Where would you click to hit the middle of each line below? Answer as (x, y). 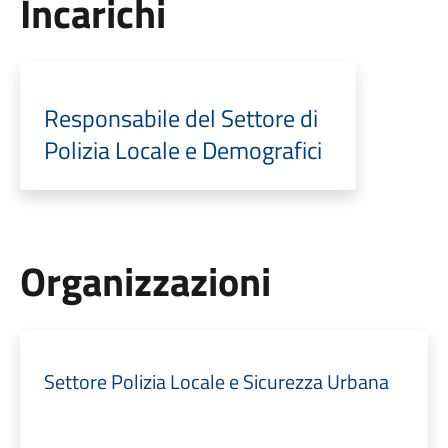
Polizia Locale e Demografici (182, 150)
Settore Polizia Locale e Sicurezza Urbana (216, 381)
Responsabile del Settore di (180, 118)
